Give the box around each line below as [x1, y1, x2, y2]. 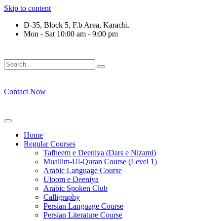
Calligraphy [43, 193, 80, 201]
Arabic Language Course [43, 166, 122, 175]
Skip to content [4, 4, 51, 12]
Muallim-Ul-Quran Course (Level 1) [43, 157, 157, 166]
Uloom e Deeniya [43, 175, 99, 184]
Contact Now [4, 87, 46, 96]
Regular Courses [24, 140, 75, 148]
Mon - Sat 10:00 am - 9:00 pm [24, 30, 118, 38]
